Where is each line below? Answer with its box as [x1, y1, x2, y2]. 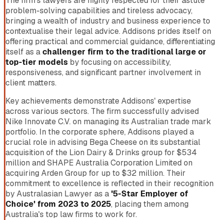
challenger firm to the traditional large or [42, 46, 206, 57]
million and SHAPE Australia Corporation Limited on [5, 157, 192, 168]
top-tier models [5, 56, 68, 67]
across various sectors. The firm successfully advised [5, 106, 199, 116]
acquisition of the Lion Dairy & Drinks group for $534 [5, 147, 197, 158]
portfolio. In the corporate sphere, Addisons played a [5, 126, 194, 137]
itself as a [5, 46, 42, 57]
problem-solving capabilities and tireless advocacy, [5, 5, 192, 16]
